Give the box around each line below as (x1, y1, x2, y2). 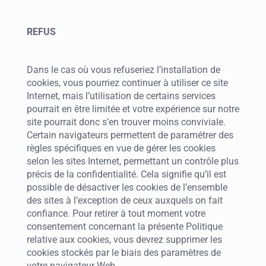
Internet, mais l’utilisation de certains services (27, 90, 216, 102)
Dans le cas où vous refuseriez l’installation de (27, 64, 220, 75)
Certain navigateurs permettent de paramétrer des (27, 129, 233, 141)
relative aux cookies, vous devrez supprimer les (27, 234, 222, 245)
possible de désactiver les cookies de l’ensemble (27, 182, 227, 193)
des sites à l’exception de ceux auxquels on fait (27, 195, 223, 206)
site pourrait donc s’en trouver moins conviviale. (27, 116, 226, 128)
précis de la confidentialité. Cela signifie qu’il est (27, 169, 226, 180)
